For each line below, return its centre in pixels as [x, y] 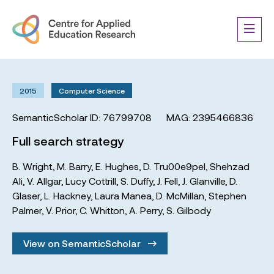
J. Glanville [204, 181]
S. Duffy [137, 181]
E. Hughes [117, 166]
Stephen [228, 195]
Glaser [26, 195]
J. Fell [168, 181]
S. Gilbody [189, 210]
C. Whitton [102, 210]
